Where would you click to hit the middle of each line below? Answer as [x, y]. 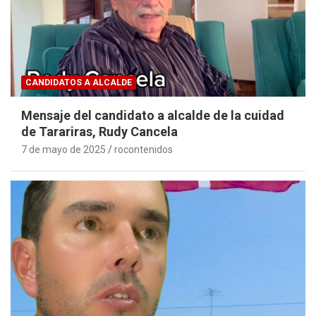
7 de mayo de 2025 [63, 149]
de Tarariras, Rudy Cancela [99, 131]
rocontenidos [144, 149]
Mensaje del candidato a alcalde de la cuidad [153, 115]
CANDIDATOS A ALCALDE [79, 82]
